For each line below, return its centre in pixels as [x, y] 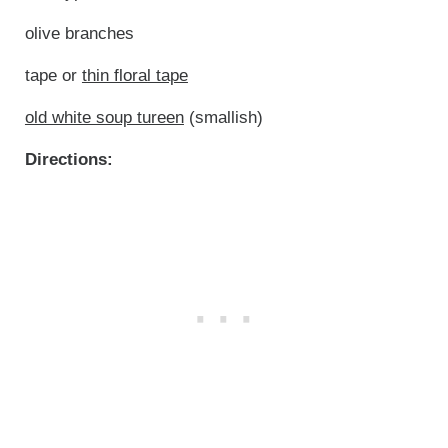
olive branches [79, 33]
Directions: [68, 159]
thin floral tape [134, 75]
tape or [53, 75]
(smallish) [223, 117]
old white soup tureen [104, 117]
